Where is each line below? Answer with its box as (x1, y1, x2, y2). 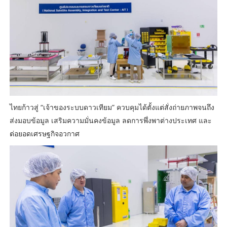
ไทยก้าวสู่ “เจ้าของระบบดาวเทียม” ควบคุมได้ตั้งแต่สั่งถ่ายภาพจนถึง (9, 102, 214, 112)
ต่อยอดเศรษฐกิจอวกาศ (9, 129, 80, 139)
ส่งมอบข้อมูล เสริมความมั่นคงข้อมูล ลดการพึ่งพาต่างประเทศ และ (9, 116, 212, 126)
